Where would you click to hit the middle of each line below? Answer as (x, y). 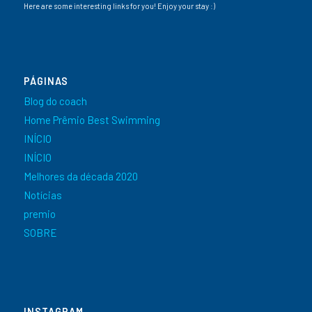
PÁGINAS (46, 81)
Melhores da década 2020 (80, 177)
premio (39, 214)
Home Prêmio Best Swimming (92, 120)
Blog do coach (55, 101)
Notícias (42, 195)
